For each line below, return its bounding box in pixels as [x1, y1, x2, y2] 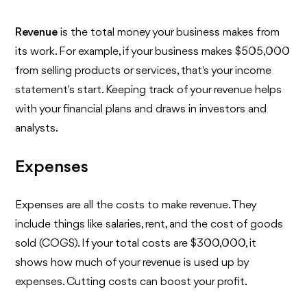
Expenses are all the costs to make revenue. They [15, 199, 257, 211]
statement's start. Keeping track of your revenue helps [15, 84, 282, 96]
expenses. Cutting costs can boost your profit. [15, 275, 248, 288]
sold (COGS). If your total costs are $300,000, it [15, 237, 257, 249]
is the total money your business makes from [58, 26, 280, 38]
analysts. [15, 122, 59, 134]
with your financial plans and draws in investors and [15, 103, 267, 115]
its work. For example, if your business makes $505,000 [15, 45, 291, 58]
